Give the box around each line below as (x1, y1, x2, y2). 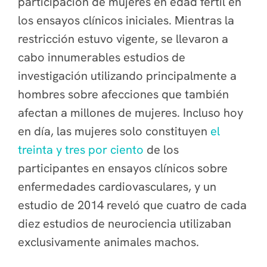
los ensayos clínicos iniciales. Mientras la (18, 13, 234, 28)
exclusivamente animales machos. (18, 234, 202, 250)
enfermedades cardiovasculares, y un (18, 179, 216, 194)
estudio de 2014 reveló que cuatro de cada (18, 197, 247, 213)
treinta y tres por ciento (18, 142, 144, 157)
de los (144, 142, 179, 157)
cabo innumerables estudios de (18, 49, 185, 65)
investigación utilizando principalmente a (18, 68, 237, 83)
